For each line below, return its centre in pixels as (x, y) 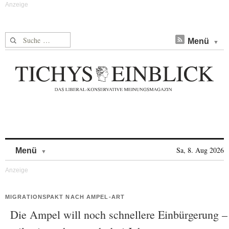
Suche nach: (25, 38)
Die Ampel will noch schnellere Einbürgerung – (119, 214)
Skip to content (73, 145)
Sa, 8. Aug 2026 (200, 150)
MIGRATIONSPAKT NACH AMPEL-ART (65, 197)
